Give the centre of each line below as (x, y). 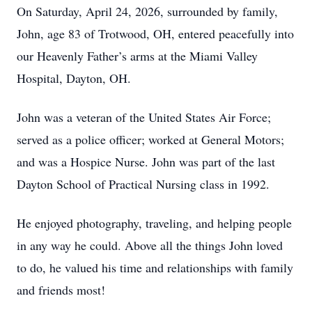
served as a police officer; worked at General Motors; (150, 139)
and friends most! (61, 290)
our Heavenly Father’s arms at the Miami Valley (137, 56)
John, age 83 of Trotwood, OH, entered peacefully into (155, 33)
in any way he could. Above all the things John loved (150, 245)
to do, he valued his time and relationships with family (155, 267)
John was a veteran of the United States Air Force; (144, 117)
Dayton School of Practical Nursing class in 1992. (143, 184)
